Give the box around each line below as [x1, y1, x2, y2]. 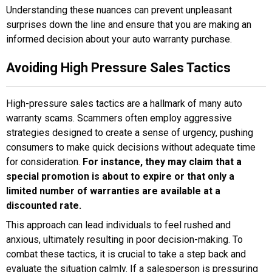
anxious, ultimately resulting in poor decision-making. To [6, 234, 243, 246]
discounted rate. [6, 200, 81, 212]
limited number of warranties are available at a [6, 185, 220, 197]
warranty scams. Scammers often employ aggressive [6, 112, 232, 124]
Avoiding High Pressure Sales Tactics [6, 60, 231, 76]
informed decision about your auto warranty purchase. [6, 33, 232, 46]
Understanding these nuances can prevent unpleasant [6, 4, 232, 16]
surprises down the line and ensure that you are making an [6, 19, 251, 31]
